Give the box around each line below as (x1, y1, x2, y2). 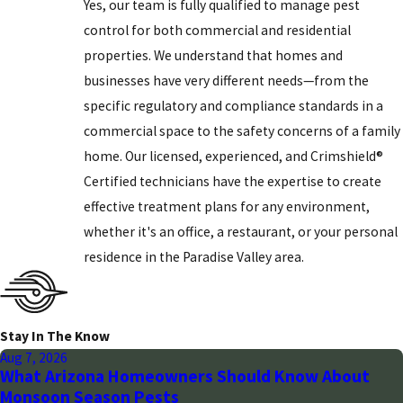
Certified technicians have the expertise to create (84, 173, 382, 191)
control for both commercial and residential (84, 22, 352, 40)
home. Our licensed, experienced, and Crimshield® (84, 148, 384, 166)
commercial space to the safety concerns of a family (84, 122, 401, 140)
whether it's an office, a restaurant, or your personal (84, 223, 399, 241)
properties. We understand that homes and (84, 47, 344, 65)
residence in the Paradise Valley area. (84, 248, 305, 266)
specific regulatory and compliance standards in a (84, 97, 384, 115)
